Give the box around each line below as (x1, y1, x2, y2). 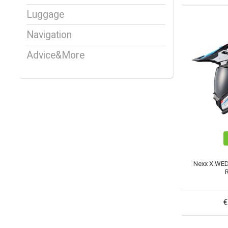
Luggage (26, 9, 64, 21)
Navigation (26, 29, 72, 41)
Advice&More (26, 49, 84, 62)
